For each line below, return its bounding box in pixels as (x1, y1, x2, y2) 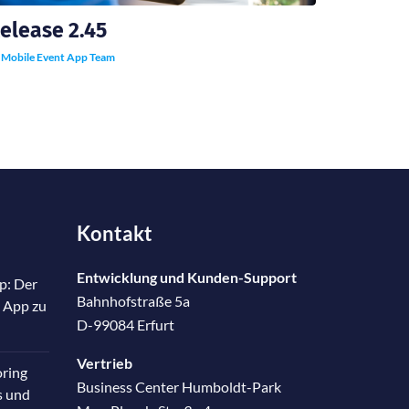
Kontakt (76, 220, 152, 246)
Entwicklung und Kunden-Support (76, 267, 297, 286)
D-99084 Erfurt (76, 315, 174, 333)
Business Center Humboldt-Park (76, 377, 281, 395)
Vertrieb (76, 353, 132, 372)
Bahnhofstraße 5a (76, 291, 190, 309)
